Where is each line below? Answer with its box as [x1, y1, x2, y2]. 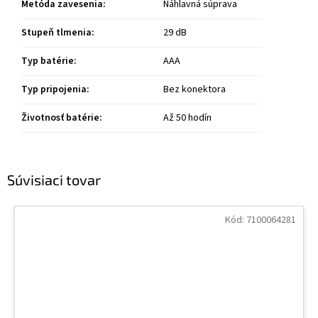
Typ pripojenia [21, 82, 87, 97]
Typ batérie [21, 54, 74, 69]
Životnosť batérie [21, 111, 99, 126]
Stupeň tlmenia [21, 26, 92, 40]
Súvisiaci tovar [7, 170, 101, 188]
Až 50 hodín [163, 111, 212, 126]
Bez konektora [163, 82, 226, 97]
